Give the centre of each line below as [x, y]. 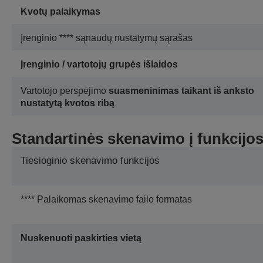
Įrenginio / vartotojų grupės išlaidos [99, 65]
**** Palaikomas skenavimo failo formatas [106, 200]
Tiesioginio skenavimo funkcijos [90, 161]
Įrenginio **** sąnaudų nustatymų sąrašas [107, 38]
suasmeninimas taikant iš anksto [181, 91]
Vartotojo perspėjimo [65, 91]
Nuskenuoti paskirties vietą [81, 238]
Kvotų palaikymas [60, 12]
